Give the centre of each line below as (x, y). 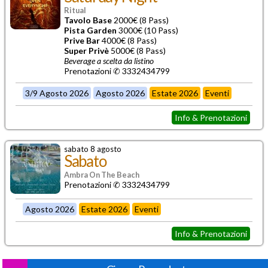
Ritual (75, 10)
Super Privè (86, 50)
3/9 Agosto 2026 (57, 93)
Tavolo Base (88, 20)
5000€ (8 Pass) (137, 50)
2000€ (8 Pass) (140, 20)
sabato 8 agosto (93, 149)
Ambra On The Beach (102, 174)
